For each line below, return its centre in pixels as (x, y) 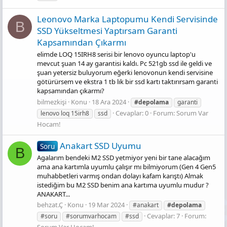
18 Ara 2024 (109, 102)
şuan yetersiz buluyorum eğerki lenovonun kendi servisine (125, 73)
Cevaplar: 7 (163, 216)
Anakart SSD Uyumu (100, 145)
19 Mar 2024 (106, 205)
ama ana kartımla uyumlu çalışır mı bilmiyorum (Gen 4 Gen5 (126, 166)
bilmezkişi (52, 102)
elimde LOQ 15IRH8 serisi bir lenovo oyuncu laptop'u (116, 54)
